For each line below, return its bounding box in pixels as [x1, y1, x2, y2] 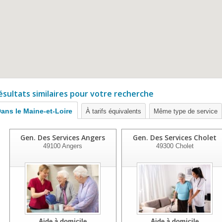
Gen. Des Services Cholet [133, 133, 217, 142]
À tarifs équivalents [86, 108, 141, 115]
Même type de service [154, 108, 218, 115]
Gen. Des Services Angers [20, 133, 105, 142]
